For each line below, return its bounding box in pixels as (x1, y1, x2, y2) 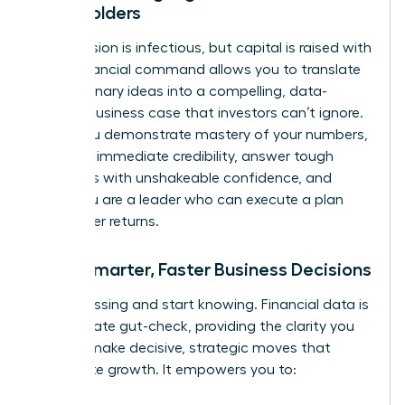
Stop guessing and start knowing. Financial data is (33, 297, 369, 312)
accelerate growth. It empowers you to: (33, 362, 297, 377)
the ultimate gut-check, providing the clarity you (33, 318, 354, 334)
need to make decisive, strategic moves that (33, 340, 331, 355)
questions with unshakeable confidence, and (33, 170, 332, 185)
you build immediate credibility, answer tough (33, 148, 334, 164)
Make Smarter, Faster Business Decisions (33, 259, 372, 278)
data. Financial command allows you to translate (33, 61, 361, 77)
